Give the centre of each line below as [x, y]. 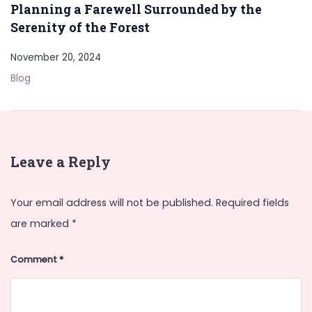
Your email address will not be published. [112, 203]
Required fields [252, 203]
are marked [41, 224]
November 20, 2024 [56, 57]
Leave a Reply [61, 162]
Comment [35, 260]
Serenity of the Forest [80, 27]
